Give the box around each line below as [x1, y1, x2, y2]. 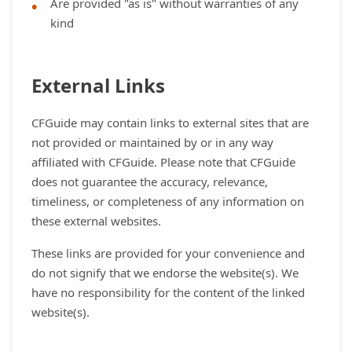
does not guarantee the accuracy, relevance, [31, 174, 268, 189]
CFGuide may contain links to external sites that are [31, 115, 309, 130]
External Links [31, 72, 165, 98]
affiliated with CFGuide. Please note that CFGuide [31, 154, 295, 170]
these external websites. [31, 213, 161, 229]
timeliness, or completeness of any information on [31, 193, 304, 209]
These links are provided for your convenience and [31, 245, 305, 261]
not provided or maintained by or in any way [31, 134, 273, 150]
